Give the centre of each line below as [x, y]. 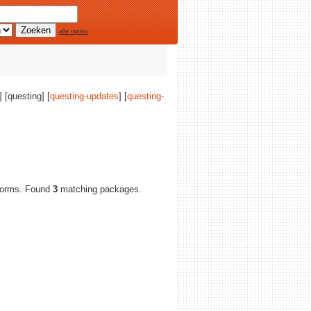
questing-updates [84, 96]
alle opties [74, 31]
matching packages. [100, 189]
